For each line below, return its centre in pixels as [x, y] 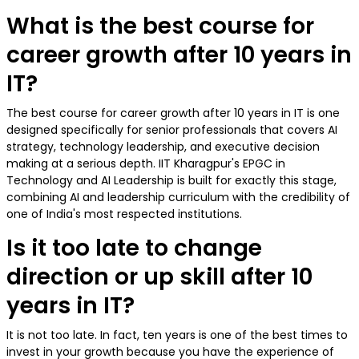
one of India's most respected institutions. [126, 214]
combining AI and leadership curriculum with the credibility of [178, 198]
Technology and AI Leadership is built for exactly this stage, [171, 181]
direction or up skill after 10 [159, 277]
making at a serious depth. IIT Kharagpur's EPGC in [146, 164]
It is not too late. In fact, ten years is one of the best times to [177, 335]
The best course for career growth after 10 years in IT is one [173, 113]
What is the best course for [160, 26]
